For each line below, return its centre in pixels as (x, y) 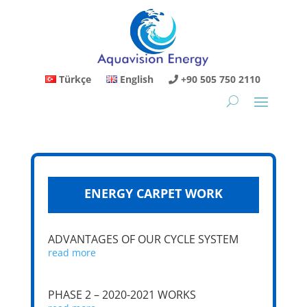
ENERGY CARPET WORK (153, 194)
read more (72, 253)
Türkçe (75, 79)
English (137, 79)
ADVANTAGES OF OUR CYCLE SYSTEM (143, 240)
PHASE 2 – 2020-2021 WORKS (122, 295)
